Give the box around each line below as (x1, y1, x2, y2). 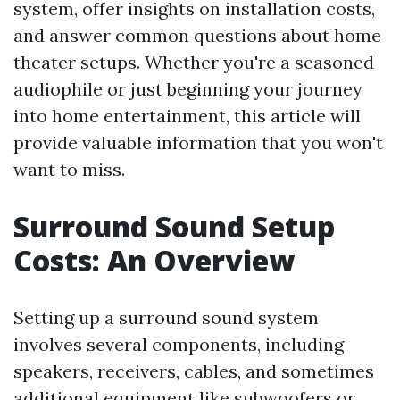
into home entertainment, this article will (13, 104, 361, 127)
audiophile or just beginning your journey (13, 78, 362, 100)
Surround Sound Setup (13, 207, 335, 246)
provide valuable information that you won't (13, 131, 383, 154)
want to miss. (13, 158, 125, 180)
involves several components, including (13, 333, 344, 355)
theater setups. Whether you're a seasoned (13, 51, 374, 73)
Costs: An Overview (13, 241, 295, 279)
